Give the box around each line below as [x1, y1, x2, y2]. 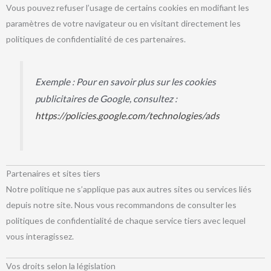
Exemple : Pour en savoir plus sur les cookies [35, 76, 217, 87]
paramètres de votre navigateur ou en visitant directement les [6, 18, 241, 28]
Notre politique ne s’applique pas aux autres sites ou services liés [6, 183, 252, 194]
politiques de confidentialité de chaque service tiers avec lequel [6, 215, 246, 226]
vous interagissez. [6, 230, 74, 241]
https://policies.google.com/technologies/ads [35, 109, 220, 121]
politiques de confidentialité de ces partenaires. [6, 33, 186, 44]
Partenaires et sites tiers [6, 168, 100, 178]
